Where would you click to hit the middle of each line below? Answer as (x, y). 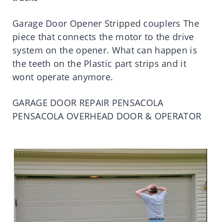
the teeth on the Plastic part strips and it (99, 63)
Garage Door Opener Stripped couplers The (106, 23)
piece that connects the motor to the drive (103, 36)
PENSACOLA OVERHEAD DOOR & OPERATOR (107, 116)
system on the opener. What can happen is (105, 50)
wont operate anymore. (63, 77)
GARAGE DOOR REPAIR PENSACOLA (88, 102)
